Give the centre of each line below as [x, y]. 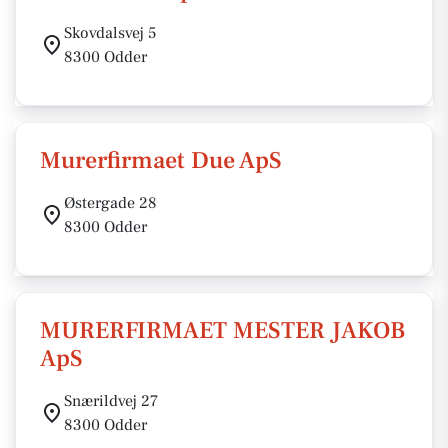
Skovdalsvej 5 [110, 33]
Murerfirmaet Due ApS [161, 160]
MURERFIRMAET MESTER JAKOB [222, 330]
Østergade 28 [110, 203]
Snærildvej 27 [111, 401]
